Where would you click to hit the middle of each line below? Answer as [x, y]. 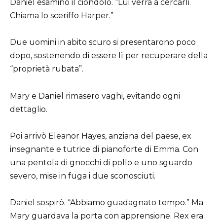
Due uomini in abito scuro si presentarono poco [103, 42]
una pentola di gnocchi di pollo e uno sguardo [101, 162]
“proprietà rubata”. [47, 69]
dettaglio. [29, 109]
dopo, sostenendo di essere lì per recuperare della [109, 56]
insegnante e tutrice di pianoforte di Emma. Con [104, 149]
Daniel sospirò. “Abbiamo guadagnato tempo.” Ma [107, 203]
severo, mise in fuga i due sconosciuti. [83, 176]
